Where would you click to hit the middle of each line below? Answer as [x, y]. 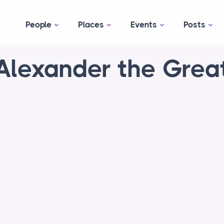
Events [144, 24]
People [38, 24]
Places [91, 24]
